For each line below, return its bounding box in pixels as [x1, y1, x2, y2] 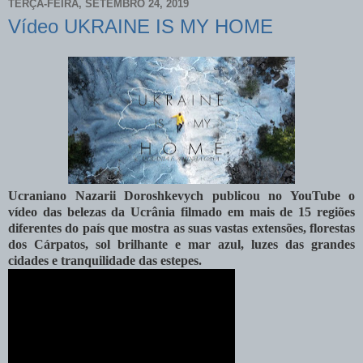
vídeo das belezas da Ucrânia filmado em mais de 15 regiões [8, 205, 355, 220]
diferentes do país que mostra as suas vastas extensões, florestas [8, 221, 355, 236]
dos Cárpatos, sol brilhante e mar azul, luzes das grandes [8, 237, 355, 252]
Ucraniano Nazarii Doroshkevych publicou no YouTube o [8, 189, 355, 203]
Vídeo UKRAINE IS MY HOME [8, 15, 273, 37]
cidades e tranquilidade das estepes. [8, 254, 202, 268]
